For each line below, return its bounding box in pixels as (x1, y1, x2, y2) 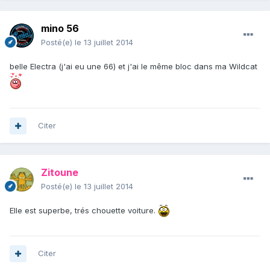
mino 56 (41, 22, 79, 35)
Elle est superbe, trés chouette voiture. (10, 206, 158, 216)
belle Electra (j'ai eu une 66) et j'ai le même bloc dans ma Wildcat (10, 61, 257, 72)
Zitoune (41, 166, 78, 179)
